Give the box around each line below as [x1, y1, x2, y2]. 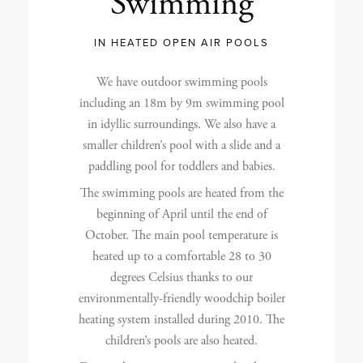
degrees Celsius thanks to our [110, 268, 253, 286]
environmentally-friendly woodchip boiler [78, 289, 285, 307]
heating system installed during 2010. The [79, 310, 284, 328]
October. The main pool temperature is [85, 226, 278, 244]
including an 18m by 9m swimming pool [79, 94, 284, 112]
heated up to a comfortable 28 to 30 [92, 247, 271, 265]
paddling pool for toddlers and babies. [88, 157, 275, 175]
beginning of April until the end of [96, 205, 267, 223]
